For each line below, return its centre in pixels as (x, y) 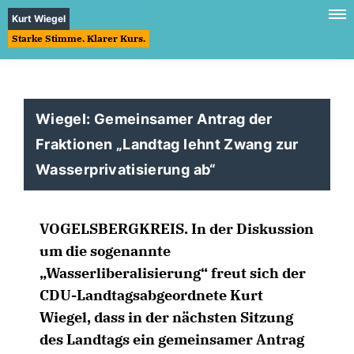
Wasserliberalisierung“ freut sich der (173, 273)
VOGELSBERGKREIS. (114, 229)
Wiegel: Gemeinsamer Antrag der (154, 119)
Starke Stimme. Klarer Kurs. (79, 38)
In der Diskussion (251, 229)
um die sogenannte (105, 251)
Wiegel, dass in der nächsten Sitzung (166, 317)
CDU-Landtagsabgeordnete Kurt (151, 295)
